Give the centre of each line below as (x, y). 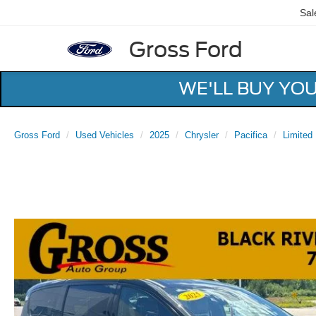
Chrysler (202, 135)
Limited (298, 135)
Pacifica (251, 135)
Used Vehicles (105, 135)
